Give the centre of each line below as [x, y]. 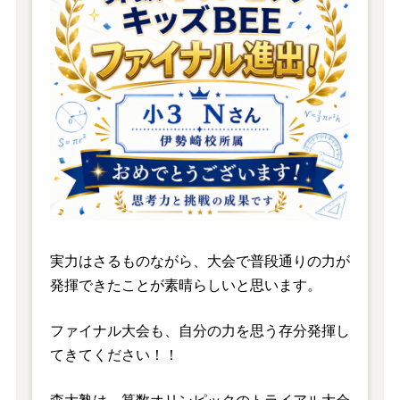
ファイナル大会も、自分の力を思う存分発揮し [200, 330]
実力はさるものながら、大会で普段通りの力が [200, 261]
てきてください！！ [114, 354]
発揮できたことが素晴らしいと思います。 [185, 285]
